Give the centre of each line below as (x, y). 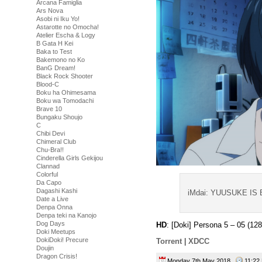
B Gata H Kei (55, 43)
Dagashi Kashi (57, 191)
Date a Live (52, 199)
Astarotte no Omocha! (68, 27)
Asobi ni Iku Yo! (58, 19)
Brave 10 (49, 109)
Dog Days (51, 223)
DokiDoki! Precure (62, 240)
